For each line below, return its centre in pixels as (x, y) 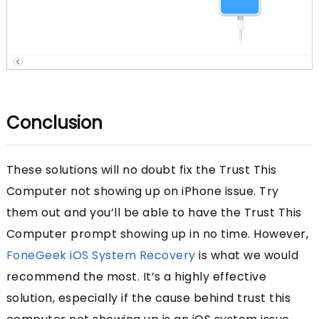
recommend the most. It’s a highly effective (136, 276)
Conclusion (54, 122)
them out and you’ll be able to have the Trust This (154, 212)
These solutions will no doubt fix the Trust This (141, 169)
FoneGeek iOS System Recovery (101, 255)
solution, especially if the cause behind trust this (148, 298)
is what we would (247, 255)
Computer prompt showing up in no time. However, (157, 234)
